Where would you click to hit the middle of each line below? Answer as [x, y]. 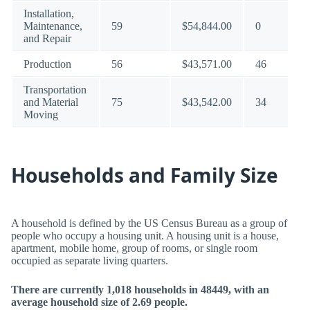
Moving [41, 115]
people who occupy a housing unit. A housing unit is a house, [145, 236]
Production [47, 64]
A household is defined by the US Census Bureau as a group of [149, 223]
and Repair [47, 38]
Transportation [55, 90]
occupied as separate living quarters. [90, 261]
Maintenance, [53, 26]
